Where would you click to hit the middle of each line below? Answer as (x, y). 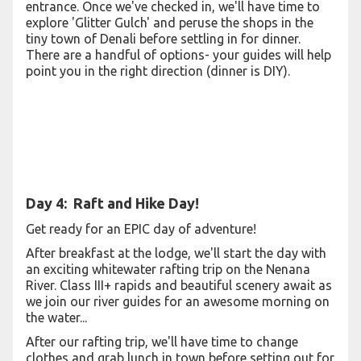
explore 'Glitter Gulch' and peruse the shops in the (170, 23)
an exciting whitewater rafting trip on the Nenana (168, 269)
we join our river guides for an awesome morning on (178, 301)
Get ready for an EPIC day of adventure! (141, 229)
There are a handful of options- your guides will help (178, 55)
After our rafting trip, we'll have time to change (162, 342)
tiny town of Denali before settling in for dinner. (163, 39)
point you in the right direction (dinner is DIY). (158, 71)
